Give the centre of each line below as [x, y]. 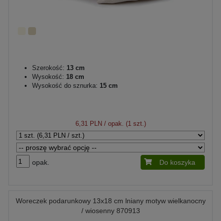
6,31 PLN [89, 123]
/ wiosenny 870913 [110, 210]
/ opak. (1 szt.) [124, 123]
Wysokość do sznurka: [65, 85]
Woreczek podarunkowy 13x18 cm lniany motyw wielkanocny [110, 201]
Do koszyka [177, 162]
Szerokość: [48, 68]
